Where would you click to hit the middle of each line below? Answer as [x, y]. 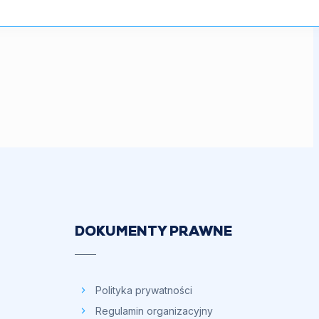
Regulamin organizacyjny [154, 310]
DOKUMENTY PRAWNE [153, 232]
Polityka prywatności [143, 290]
